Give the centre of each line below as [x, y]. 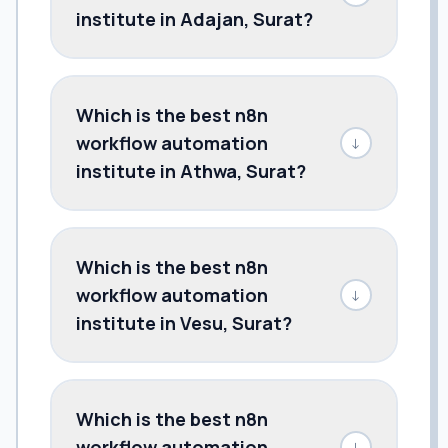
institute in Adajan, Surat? [194, 18]
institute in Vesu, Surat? [184, 322]
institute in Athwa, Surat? [191, 170]
